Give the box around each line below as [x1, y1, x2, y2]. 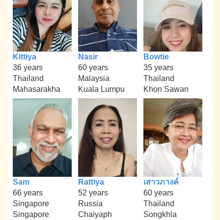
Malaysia [78, 74, 110, 83]
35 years [143, 63, 173, 72]
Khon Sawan [143, 85, 189, 94]
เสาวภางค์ [143, 177, 179, 186]
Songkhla [143, 210, 177, 219]
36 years [13, 63, 43, 72]
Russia [78, 199, 103, 208]
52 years [78, 188, 108, 197]
